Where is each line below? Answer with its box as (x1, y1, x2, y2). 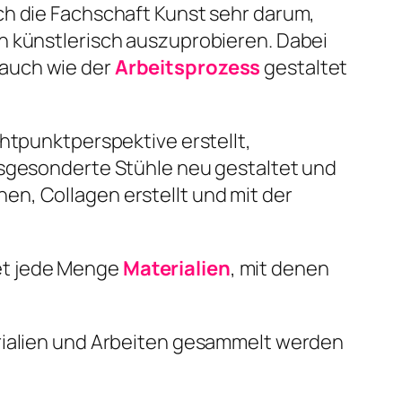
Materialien (122, 255, 231, 283)
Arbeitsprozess (114, 54, 261, 82)
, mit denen (230, 255, 329, 283)
